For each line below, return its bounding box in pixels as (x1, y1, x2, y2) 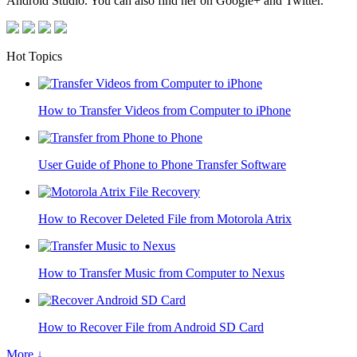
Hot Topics (6, 49, 62, 63)
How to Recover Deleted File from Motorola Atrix (38, 211, 292, 226)
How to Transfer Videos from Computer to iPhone (38, 103, 291, 117)
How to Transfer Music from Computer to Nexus (38, 265, 284, 280)
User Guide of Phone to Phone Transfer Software (38, 157, 286, 171)
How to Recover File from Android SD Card (38, 320, 264, 334)
